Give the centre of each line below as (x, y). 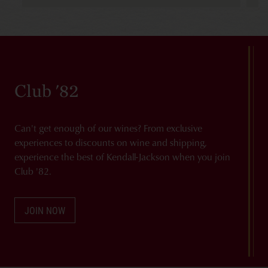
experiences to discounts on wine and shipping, (111, 142)
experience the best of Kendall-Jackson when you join (122, 156)
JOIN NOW (45, 210)
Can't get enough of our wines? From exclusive (108, 128)
